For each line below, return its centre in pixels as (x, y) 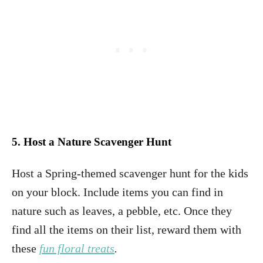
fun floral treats (77, 248)
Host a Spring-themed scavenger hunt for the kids (130, 173)
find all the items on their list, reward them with (127, 229)
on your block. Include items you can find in (117, 192)
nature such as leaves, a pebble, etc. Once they (122, 210)
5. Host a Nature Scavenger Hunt (92, 141)
